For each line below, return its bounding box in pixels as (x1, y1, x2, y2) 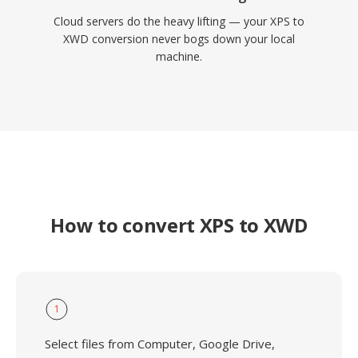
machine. (156, 49, 202, 64)
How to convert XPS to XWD (50, 212, 308, 238)
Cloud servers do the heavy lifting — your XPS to (54, 14, 304, 29)
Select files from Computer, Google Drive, (45, 336, 275, 352)
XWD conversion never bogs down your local (63, 31, 295, 46)
